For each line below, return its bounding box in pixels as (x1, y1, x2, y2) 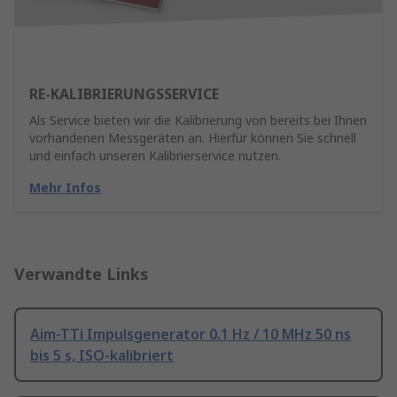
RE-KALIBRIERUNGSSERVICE (29, 84, 219, 105)
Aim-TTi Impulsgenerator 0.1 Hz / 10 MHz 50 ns (30, 324, 351, 345)
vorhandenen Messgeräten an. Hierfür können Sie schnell (29, 129, 356, 147)
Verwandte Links (14, 263, 149, 285)
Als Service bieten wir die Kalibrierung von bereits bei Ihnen (29, 112, 367, 129)
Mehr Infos (29, 179, 101, 197)
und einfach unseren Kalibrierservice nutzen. (29, 147, 281, 165)
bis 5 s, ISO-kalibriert (30, 346, 174, 366)
